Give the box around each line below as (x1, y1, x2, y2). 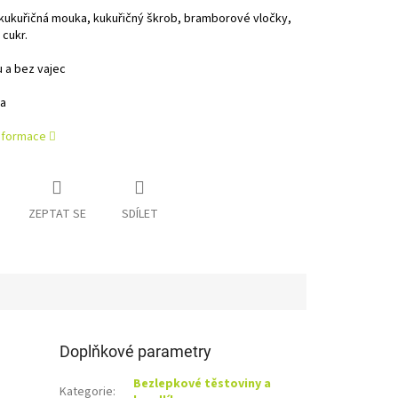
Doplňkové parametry (60, 342, 212, 362)
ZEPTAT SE (28, 205, 86, 224)
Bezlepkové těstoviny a (133, 375, 272, 394)
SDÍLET (121, 205, 158, 224)
